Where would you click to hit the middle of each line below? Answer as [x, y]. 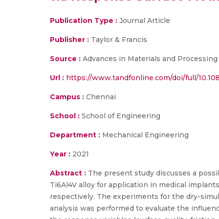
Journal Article [144, 21]
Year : [60, 154]
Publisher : [70, 40]
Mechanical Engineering [144, 135]
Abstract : [69, 173]
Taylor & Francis [119, 40]
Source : [65, 59]
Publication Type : [84, 21]
